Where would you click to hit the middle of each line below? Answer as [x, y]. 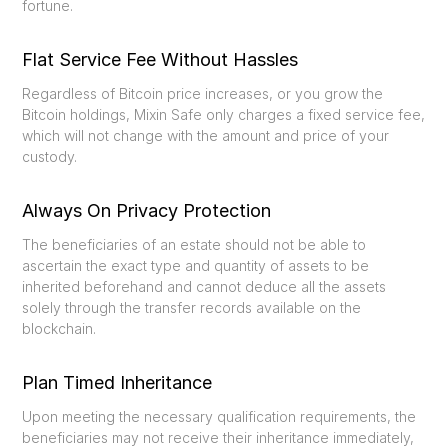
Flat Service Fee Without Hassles [160, 60]
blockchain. [59, 329]
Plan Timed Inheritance [117, 383]
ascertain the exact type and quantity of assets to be [196, 266]
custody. [50, 157]
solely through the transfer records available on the [192, 308]
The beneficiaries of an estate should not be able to [194, 245]
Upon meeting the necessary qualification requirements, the [219, 417]
